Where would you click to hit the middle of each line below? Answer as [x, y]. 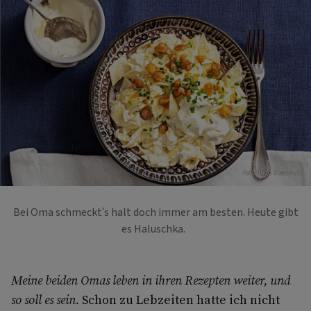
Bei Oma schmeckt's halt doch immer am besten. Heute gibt [155, 212]
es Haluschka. [155, 229]
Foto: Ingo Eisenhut [271, 173]
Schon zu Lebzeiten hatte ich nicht [181, 299]
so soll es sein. [47, 299]
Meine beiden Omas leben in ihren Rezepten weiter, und [151, 280]
